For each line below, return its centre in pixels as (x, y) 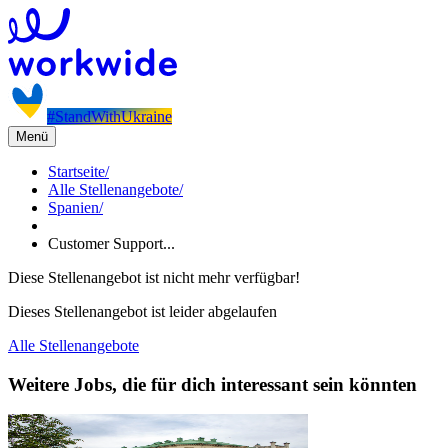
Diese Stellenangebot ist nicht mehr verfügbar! (154, 277)
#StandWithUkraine (109, 116)
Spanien (73, 207)
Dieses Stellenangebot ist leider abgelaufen (142, 311)
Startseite (76, 171)
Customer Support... (111, 243)
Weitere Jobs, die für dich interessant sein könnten (212, 384)
